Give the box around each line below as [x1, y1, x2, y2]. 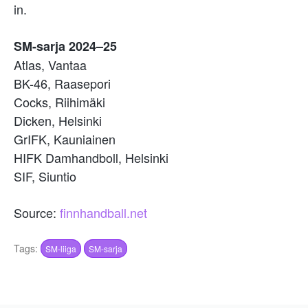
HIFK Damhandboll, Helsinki [14, 148, 168, 166]
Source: [14, 203, 60, 221]
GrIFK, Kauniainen [14, 129, 115, 148]
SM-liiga [45, 242, 76, 254]
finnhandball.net [60, 203, 147, 221]
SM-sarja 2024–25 [14, 36, 117, 55]
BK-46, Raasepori [14, 74, 111, 92]
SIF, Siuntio [14, 166, 76, 185]
